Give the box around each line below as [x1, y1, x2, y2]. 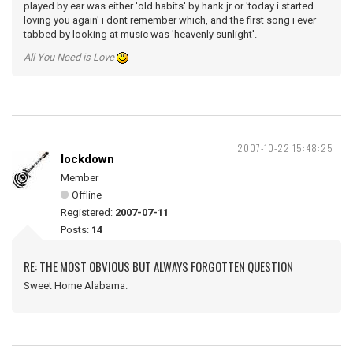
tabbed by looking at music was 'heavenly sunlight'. [24, 28, 257, 40]
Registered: [61, 206, 115, 218]
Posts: [61, 224, 91, 236]
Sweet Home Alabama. [24, 280, 128, 292]
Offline [72, 189, 102, 201]
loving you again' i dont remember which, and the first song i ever [24, 14, 316, 26]
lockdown [61, 152, 114, 166]
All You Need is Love [24, 51, 117, 63]
